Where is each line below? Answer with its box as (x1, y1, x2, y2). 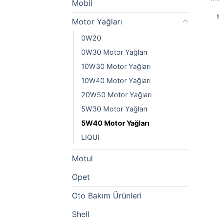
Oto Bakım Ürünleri (72, 190, 142, 200)
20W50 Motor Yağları (81, 90, 152, 99)
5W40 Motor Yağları (81, 118, 150, 127)
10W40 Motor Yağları (81, 76, 151, 85)
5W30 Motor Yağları (81, 104, 147, 113)
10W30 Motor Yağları (81, 62, 151, 70)
